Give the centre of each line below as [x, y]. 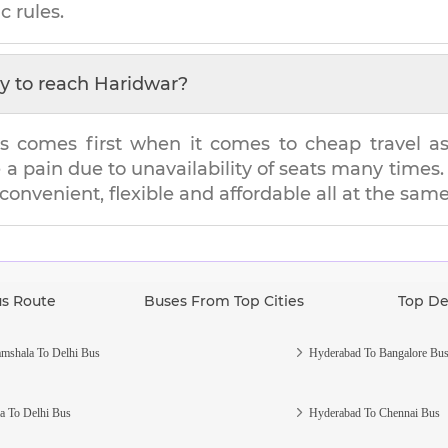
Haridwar [136, 83]
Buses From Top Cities [224, 300]
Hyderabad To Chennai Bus [374, 412]
